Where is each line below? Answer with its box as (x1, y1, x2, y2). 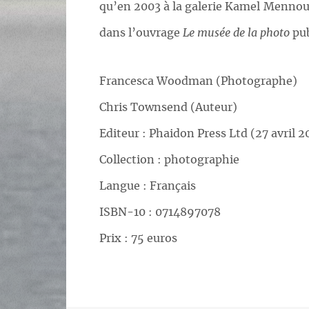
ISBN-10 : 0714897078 (99, 207, 221, 219)
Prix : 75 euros (99, 233, 177, 245)
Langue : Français (99, 181, 196, 192)
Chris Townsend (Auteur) (99, 102, 237, 114)
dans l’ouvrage (99, 28, 183, 39)
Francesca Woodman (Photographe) (99, 76, 297, 88)
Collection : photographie (99, 154, 239, 166)
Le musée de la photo (183, 28, 290, 39)
